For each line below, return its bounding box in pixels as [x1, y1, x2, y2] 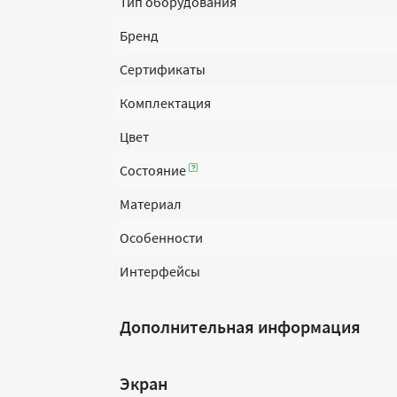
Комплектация [120, 94, 211, 112]
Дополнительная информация [120, 315, 361, 338]
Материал [120, 195, 182, 213]
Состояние [120, 161, 189, 179]
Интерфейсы [120, 262, 200, 280]
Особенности [120, 229, 203, 246]
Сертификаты [120, 60, 206, 78]
